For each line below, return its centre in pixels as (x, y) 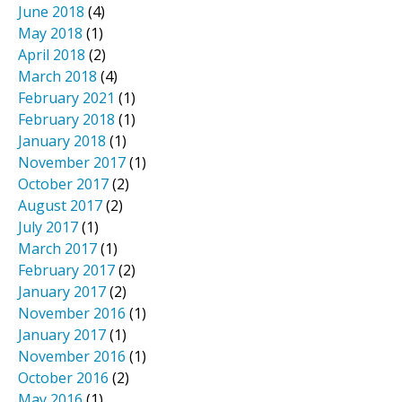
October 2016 (63, 378)
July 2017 (48, 227)
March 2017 (57, 249)
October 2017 (63, 184)
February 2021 (66, 98)
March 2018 (57, 77)
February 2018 (66, 120)
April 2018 (52, 55)
